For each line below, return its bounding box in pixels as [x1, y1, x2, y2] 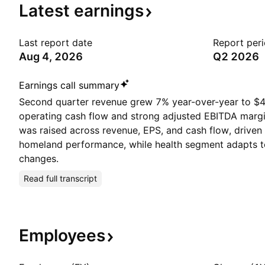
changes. [19, 153, 59, 164]
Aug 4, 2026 [19, 50, 83, 63]
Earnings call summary [19, 79, 119, 91]
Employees [19, 225, 105, 245]
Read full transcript [24, 173, 97, 183]
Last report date [19, 37, 92, 49]
